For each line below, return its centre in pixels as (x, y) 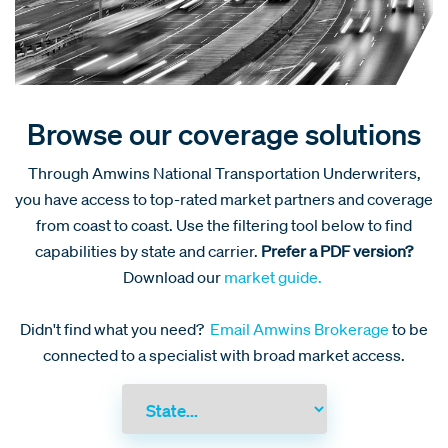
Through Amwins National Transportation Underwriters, (224, 172)
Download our (172, 276)
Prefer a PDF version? (337, 250)
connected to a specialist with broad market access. (224, 354)
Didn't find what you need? (113, 328)
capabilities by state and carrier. (148, 250)
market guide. (273, 276)
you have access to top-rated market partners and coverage (224, 198)
